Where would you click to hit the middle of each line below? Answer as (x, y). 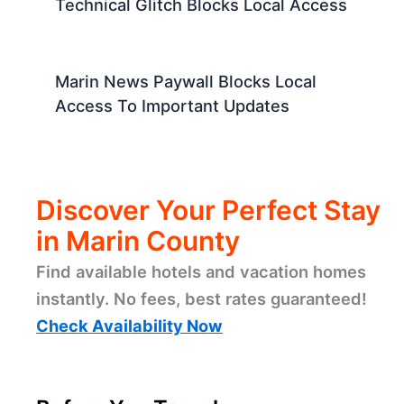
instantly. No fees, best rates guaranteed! (202, 298)
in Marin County (138, 240)
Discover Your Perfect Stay (208, 210)
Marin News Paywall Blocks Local (186, 81)
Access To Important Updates (173, 105)
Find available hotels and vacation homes (201, 271)
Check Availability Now (129, 325)
